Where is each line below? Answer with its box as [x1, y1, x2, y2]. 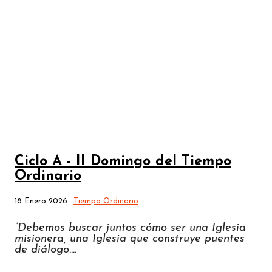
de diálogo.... [15, 244, 76, 256]
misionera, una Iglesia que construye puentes [15, 233, 245, 245]
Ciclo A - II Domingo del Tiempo [15, 154, 231, 169]
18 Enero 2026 [15, 197, 67, 206]
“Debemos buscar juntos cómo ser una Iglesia [15, 222, 246, 234]
